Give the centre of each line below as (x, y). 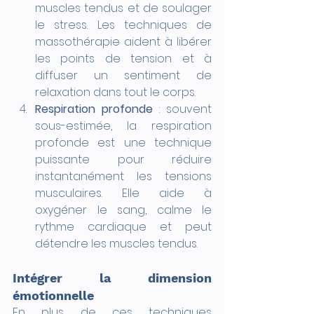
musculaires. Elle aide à (123, 193)
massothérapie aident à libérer (123, 41)
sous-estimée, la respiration (123, 125)
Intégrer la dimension (112, 278)
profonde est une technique (123, 142)
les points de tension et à (123, 58)
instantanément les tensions (123, 176)
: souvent (182, 109)
